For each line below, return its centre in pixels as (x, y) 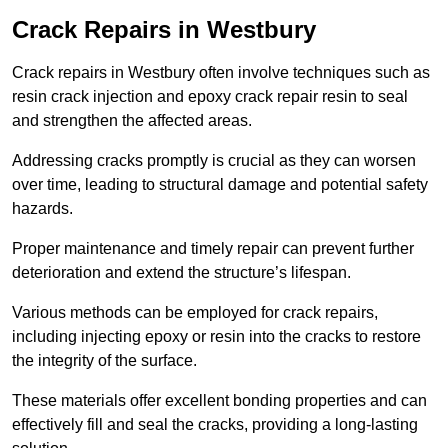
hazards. (44, 209)
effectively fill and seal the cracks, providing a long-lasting (215, 425)
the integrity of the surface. (106, 361)
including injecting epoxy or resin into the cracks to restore (216, 337)
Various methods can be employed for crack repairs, (195, 313)
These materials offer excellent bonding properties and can (219, 401)
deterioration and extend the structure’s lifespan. (181, 273)
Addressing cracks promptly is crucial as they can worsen (214, 161)
